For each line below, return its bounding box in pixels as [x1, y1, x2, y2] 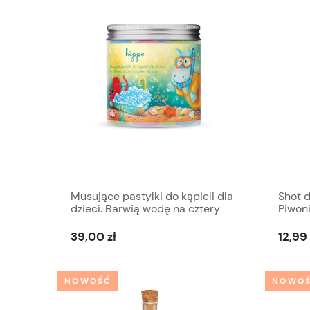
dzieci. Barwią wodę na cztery [71, 201, 220, 217]
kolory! [71, 214, 104, 229]
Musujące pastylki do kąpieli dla [71, 189, 233, 204]
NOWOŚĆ [64, 275, 112, 287]
